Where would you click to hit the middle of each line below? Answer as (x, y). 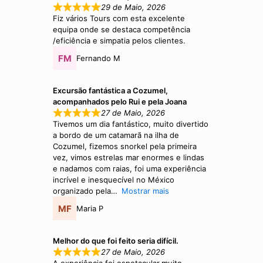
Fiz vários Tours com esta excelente (119, 18)
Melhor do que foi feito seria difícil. (116, 241)
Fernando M (99, 58)
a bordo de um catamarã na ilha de (116, 135)
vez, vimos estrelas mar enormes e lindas (129, 158)
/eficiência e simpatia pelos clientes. (119, 41)
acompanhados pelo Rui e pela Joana (120, 102)
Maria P (90, 208)
